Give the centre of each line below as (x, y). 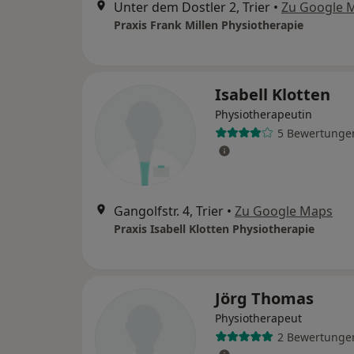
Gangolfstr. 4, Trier (169, 211)
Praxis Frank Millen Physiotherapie (209, 25)
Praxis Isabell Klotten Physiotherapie (214, 229)
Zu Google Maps (284, 211)
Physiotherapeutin (264, 114)
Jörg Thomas (264, 298)
